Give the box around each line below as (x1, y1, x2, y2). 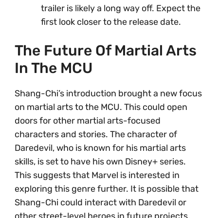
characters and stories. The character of (15, 129, 177, 140)
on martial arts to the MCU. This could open (15, 102, 187, 113)
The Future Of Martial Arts (15, 42, 197, 60)
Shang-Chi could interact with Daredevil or (15, 197, 186, 208)
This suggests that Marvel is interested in (15, 170, 180, 181)
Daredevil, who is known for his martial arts (15, 143, 186, 154)
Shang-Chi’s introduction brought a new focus (15, 88, 202, 99)
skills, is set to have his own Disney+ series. (15, 156, 186, 167)
